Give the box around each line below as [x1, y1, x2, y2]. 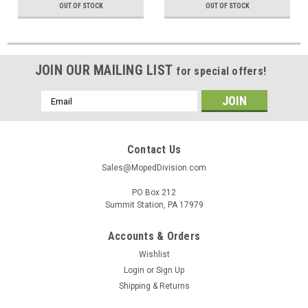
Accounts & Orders [107, 230, 201, 243]
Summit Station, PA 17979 [104, 200, 203, 210]
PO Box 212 [132, 188, 176, 198]
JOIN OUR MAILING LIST [34, 62, 177, 79]
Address [41, 106, 78, 118]
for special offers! [176, 65, 267, 78]
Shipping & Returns [118, 281, 190, 291]
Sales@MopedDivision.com [102, 163, 206, 173]
